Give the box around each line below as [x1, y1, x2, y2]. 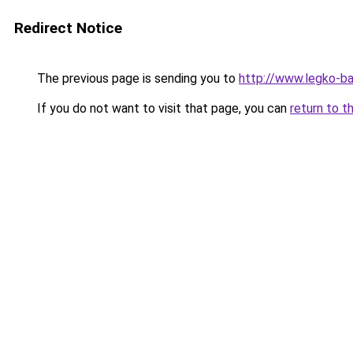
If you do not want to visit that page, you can [34, 101, 290, 116]
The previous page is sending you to [34, 71, 239, 86]
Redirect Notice [14, 19, 122, 37]
